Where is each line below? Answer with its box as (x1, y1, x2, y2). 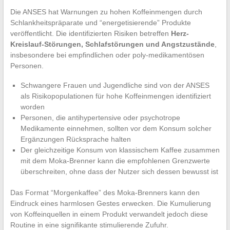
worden (20, 103, 45, 111)
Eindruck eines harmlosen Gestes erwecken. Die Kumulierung (10, 199, 211, 208)
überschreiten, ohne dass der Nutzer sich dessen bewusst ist (20, 167, 218, 176)
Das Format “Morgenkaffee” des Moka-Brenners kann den (10, 188, 200, 197)
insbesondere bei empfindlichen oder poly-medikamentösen (10, 51, 204, 60)
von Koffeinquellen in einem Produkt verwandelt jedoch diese (10, 210, 208, 219)
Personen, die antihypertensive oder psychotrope (20, 113, 180, 122)
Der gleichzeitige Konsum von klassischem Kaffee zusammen (20, 146, 220, 155)
